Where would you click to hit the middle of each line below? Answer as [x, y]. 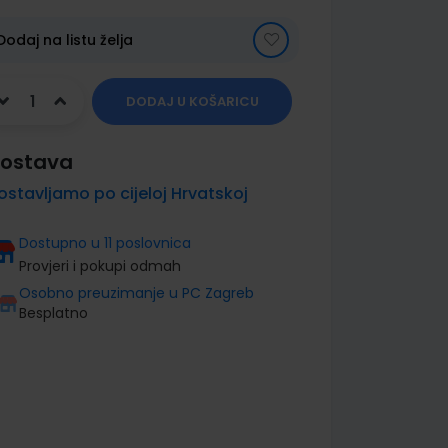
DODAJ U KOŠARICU [192, 101]
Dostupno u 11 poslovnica [105, 243]
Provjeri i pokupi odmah [100, 266]
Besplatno [53, 313]
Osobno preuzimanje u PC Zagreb [136, 293]
